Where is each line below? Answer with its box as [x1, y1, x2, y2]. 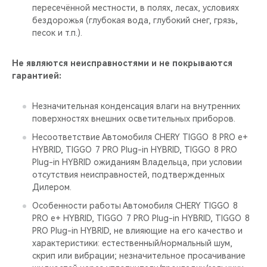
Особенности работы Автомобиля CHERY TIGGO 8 [32, 201, 238, 210]
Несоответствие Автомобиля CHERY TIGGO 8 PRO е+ [32, 132, 248, 142]
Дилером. [32, 182, 72, 192]
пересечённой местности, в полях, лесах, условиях [32, 3, 239, 13]
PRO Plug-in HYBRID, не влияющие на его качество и [32, 226, 243, 235]
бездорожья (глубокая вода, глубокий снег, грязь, [32, 15, 238, 25]
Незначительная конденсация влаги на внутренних [32, 101, 240, 111]
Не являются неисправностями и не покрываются [12, 58, 232, 68]
